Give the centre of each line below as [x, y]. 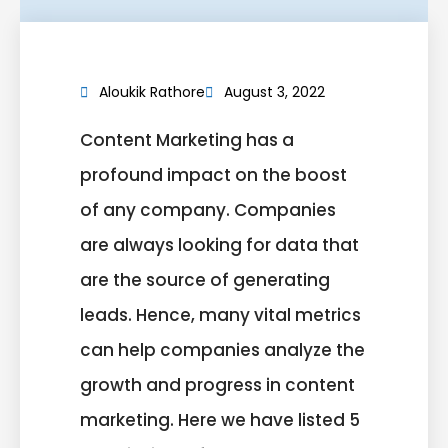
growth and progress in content [217, 385]
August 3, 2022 [274, 92]
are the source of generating [205, 280]
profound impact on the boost [213, 175]
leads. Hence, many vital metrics [220, 315]
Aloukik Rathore [152, 92]
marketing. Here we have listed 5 [220, 420]
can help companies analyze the [222, 350]
